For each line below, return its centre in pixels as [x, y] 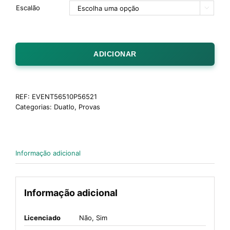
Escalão [28, 8]
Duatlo [64, 107]
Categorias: [35, 107]
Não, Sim [93, 217]
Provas [89, 107]
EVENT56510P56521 [64, 97]
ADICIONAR [115, 54]
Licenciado [42, 217]
